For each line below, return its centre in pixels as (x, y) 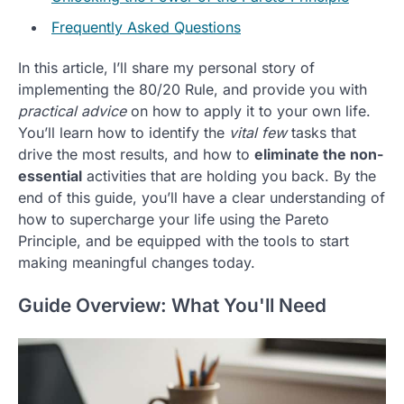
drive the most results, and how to (136, 154)
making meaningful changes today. (137, 262)
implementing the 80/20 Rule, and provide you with (193, 89)
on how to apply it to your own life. (248, 110)
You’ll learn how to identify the (124, 132)
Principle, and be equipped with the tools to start (184, 240)
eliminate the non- (319, 154)
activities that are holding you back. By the (229, 175)
